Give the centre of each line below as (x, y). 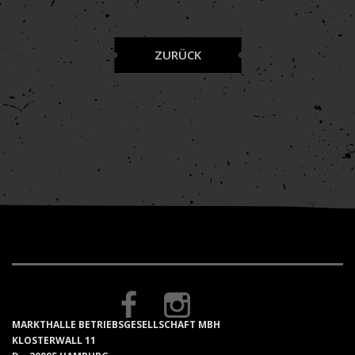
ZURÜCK (177, 54)
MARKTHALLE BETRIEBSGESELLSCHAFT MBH (116, 324)
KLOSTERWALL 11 (54, 340)
